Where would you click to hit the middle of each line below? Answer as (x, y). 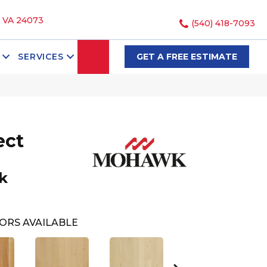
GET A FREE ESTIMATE (187, 57)
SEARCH (123, 56)
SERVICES (41, 57)
